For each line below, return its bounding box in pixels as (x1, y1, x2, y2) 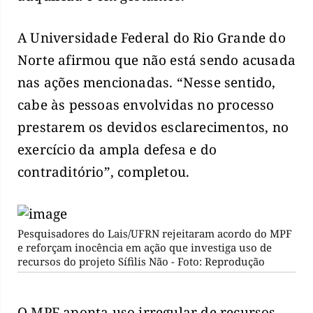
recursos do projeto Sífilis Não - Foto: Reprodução (17, 254, 265, 268)
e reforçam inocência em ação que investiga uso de (17, 240, 272, 254)
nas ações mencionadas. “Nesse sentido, (17, 73, 276, 92)
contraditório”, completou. (17, 163, 190, 182)
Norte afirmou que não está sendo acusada (17, 51, 296, 70)
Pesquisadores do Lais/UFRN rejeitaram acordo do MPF (17, 226, 292, 240)
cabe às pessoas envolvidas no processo (17, 96, 275, 115)
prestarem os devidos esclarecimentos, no (17, 118, 289, 137)
